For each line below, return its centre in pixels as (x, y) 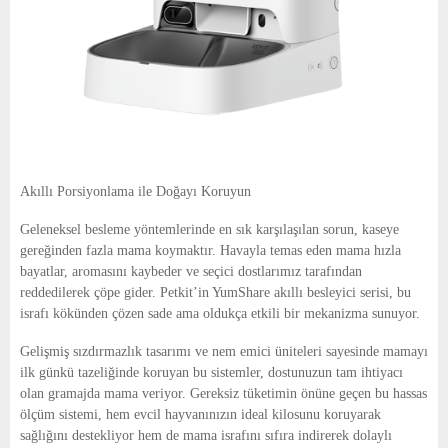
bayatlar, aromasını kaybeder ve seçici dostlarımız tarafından (191, 272)
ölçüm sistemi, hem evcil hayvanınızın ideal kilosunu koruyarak (200, 415)
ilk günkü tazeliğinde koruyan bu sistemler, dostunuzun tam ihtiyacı (211, 373)
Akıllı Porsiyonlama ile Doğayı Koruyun (135, 192)
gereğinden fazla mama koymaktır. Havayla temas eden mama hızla (210, 251)
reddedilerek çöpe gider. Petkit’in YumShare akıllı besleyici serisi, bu (215, 293)
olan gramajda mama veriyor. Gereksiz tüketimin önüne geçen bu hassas (223, 394)
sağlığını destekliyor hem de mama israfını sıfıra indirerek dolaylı (206, 436)
